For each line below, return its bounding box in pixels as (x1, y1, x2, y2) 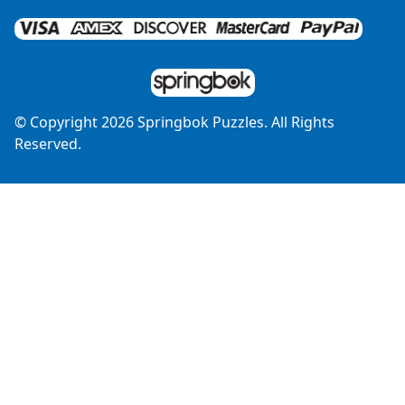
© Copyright (14, 111, 101, 132)
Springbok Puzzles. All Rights (134, 111, 334, 132)
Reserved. (14, 133, 81, 154)
